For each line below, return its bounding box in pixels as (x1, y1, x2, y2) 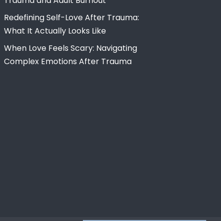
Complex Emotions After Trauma (4, 55, 132, 67)
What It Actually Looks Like (4, 25, 107, 37)
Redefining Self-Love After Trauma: (4, 11, 140, 23)
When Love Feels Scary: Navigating (4, 42, 138, 54)
